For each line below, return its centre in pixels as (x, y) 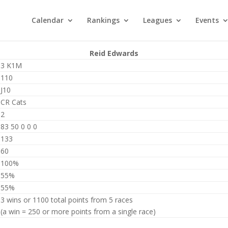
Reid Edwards (114, 53)
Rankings (103, 20)
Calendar (48, 20)
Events (207, 20)
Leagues (158, 20)
